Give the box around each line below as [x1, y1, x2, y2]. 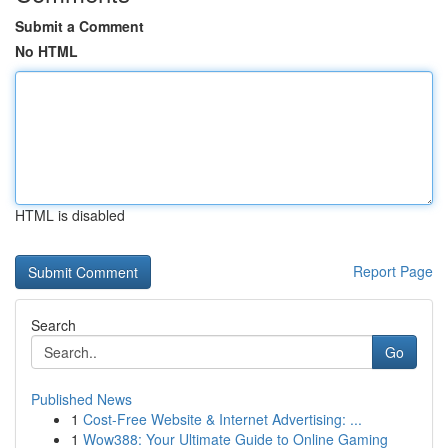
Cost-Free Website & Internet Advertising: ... [83, 409, 362, 429]
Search [31, 315, 76, 335]
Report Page [353, 261, 433, 281]
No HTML [15, 41, 78, 61]
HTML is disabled [15, 205, 125, 225]
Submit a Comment [15, 16, 144, 36]
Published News [31, 389, 132, 409]
